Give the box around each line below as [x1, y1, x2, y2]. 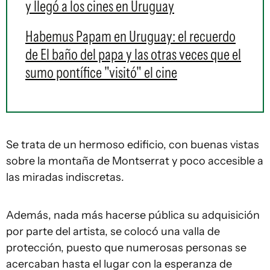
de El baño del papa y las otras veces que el [25, 45, 241, 63]
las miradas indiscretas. [6, 171, 124, 184]
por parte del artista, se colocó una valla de [6, 225, 220, 238]
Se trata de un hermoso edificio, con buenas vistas [6, 138, 259, 151]
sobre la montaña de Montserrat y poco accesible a [6, 154, 263, 168]
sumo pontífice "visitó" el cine [25, 63, 177, 81]
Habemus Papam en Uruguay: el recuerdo [25, 27, 236, 45]
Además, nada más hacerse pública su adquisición [6, 209, 260, 222]
